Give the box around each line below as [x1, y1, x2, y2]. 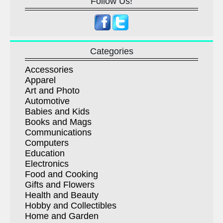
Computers [25, 138, 69, 148]
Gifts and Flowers [25, 180, 95, 190]
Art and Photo [25, 86, 80, 96]
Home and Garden [25, 211, 99, 222]
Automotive [25, 96, 70, 107]
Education [25, 148, 65, 159]
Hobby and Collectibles [25, 201, 116, 211]
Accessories [25, 65, 73, 75]
